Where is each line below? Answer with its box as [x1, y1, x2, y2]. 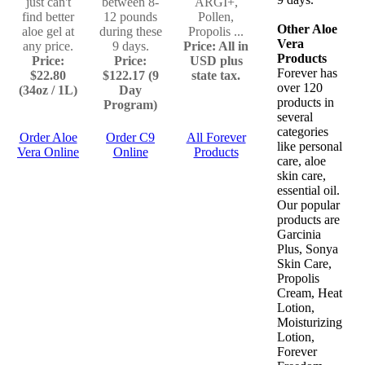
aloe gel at [22, 24, 74, 38]
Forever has [277, 66, 337, 80]
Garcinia [277, 227, 321, 241]
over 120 [277, 81, 323, 95]
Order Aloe [19, 130, 77, 144]
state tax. [191, 68, 240, 82]
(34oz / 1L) [19, 83, 77, 97]
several [277, 110, 313, 124]
